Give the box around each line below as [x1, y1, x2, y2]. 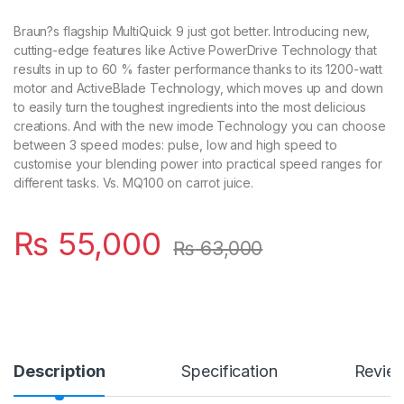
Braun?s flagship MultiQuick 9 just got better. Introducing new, [14, 23, 371, 39]
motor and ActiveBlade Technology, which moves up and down [14, 79, 384, 96]
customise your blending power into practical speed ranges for [14, 155, 382, 171]
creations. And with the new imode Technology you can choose [14, 117, 386, 133]
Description [14, 361, 106, 381]
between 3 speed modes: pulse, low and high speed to [14, 136, 337, 152]
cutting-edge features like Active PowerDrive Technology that [14, 41, 377, 58]
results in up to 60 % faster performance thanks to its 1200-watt [14, 60, 383, 77]
